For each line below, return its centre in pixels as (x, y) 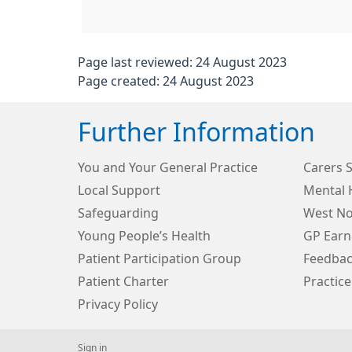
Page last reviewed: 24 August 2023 (182, 62)
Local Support (119, 190)
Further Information (196, 133)
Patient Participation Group (159, 258)
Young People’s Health (144, 236)
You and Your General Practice (168, 167)
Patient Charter (123, 281)
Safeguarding (118, 213)
